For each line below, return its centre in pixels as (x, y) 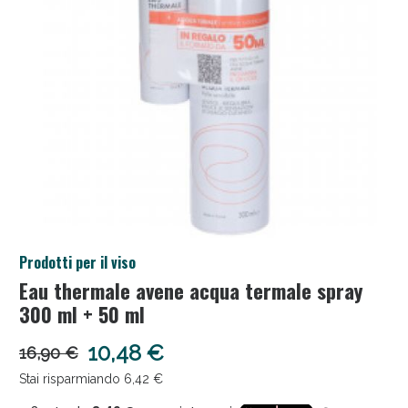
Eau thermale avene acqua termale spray (190, 291)
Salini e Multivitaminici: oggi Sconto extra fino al (204, 256)
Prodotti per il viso (77, 262)
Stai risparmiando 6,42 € (91, 378)
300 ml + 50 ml (82, 314)
